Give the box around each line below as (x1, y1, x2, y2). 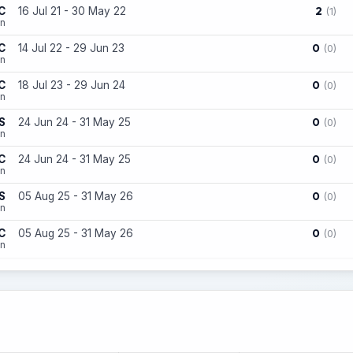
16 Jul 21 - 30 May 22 (18, 5, 126, 17)
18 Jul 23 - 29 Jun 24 (18, 79, 125, 91)
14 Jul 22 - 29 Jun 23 (18, 42, 124, 54)
